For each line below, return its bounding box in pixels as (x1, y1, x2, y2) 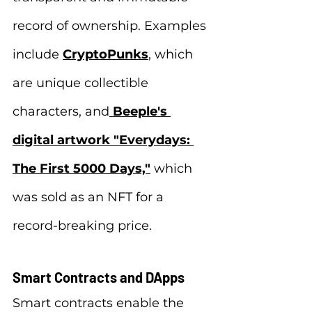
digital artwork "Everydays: (13, 132, 194, 148)
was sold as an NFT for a (13, 189, 167, 205)
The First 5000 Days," (13, 161, 150, 176)
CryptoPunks (63, 47, 148, 62)
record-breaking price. (13, 218, 152, 233)
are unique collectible (13, 75, 152, 91)
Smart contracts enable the (13, 295, 187, 311)
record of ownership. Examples (13, 18, 210, 33)
